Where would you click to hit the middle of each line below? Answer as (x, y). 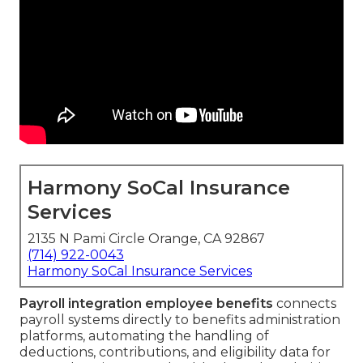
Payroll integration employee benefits (146, 304)
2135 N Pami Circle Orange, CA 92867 (146, 239)
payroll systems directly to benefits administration (180, 320)
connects (305, 304)
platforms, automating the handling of (144, 336)
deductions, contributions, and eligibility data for (175, 352)
